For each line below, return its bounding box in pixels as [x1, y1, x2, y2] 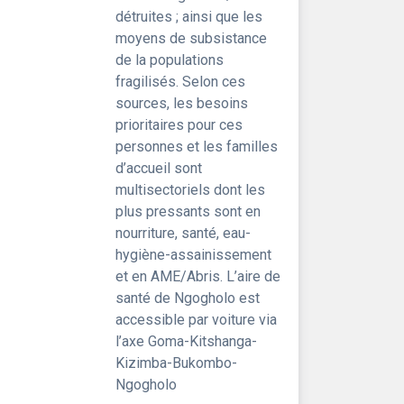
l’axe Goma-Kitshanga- [115, 333, 257, 350]
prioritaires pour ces [115, 116, 243, 133]
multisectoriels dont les [115, 181, 265, 198]
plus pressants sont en [115, 203, 261, 220]
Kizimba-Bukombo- [115, 354, 237, 372]
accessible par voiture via [115, 311, 277, 328]
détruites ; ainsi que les [115, 8, 262, 25]
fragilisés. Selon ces [115, 73, 245, 90]
